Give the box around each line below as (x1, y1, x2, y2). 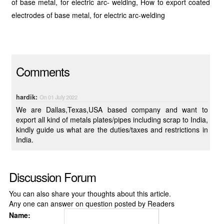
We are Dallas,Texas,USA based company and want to (15, 104, 208, 114)
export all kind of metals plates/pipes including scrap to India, (15, 114, 163, 124)
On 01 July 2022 (39, 93, 77, 101)
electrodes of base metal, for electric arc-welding (11, 10, 165, 20)
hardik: (15, 92, 39, 101)
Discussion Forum (8, 168, 96, 185)
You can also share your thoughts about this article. (8, 188, 171, 198)
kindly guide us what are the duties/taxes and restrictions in (15, 124, 208, 134)
